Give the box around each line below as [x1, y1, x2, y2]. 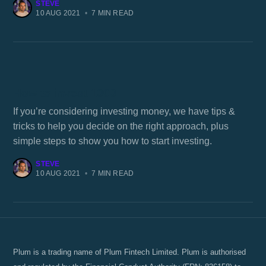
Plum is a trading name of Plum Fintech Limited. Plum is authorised [13, 248, 246, 256]
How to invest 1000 [13, 87, 117, 99]
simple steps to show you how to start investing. [13, 135, 213, 146]
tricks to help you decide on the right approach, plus [13, 121, 229, 131]
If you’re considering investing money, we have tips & [13, 106, 236, 116]
